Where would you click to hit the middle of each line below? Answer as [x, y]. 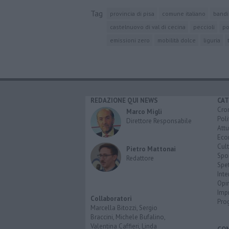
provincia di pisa [132, 13]
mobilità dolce [176, 40]
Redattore [140, 158]
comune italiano [184, 13]
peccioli [204, 27]
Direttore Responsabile [159, 121]
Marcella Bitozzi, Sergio [124, 208]
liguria [212, 40]
